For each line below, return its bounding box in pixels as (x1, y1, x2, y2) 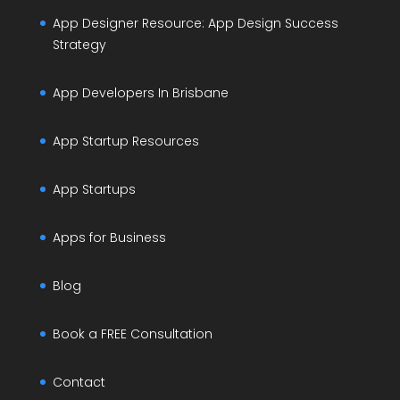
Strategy (52, 36, 106, 54)
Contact (52, 373, 105, 392)
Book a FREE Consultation (52, 325, 212, 344)
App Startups (52, 180, 136, 199)
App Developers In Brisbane (52, 84, 229, 103)
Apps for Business (52, 229, 166, 247)
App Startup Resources (52, 132, 199, 151)
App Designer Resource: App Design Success (52, 14, 338, 33)
